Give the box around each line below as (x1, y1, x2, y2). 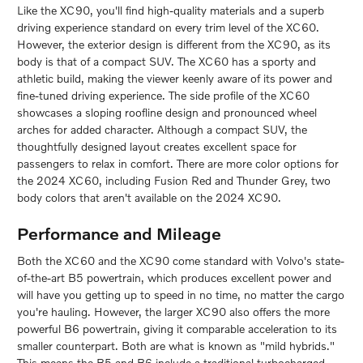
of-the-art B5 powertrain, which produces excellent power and (17, 271, 331, 285)
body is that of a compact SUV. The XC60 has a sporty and (17, 53, 316, 68)
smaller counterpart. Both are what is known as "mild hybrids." (17, 339, 335, 353)
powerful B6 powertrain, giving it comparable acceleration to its (17, 322, 337, 336)
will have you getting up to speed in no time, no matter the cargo (17, 288, 344, 302)
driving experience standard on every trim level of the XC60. (17, 19, 319, 34)
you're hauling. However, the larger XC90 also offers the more (17, 305, 330, 319)
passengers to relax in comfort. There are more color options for (17, 156, 339, 170)
